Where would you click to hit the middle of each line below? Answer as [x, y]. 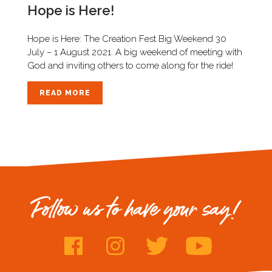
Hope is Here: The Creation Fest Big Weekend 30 [127, 39]
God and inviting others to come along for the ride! [130, 65]
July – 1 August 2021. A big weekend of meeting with [134, 52]
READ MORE [65, 93]
